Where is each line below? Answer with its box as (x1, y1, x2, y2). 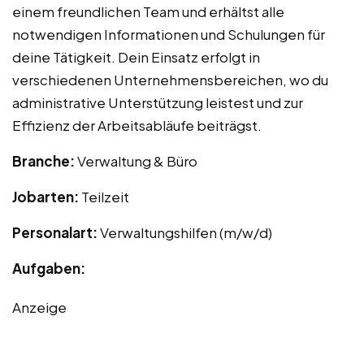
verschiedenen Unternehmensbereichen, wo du (12, 71, 328, 89)
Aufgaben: (12, 259, 85, 278)
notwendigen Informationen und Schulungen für (12, 25, 325, 44)
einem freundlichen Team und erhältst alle (12, 2, 284, 21)
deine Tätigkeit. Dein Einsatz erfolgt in (12, 48, 260, 67)
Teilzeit (81, 188, 129, 206)
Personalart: (12, 223, 100, 242)
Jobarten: (12, 188, 81, 206)
